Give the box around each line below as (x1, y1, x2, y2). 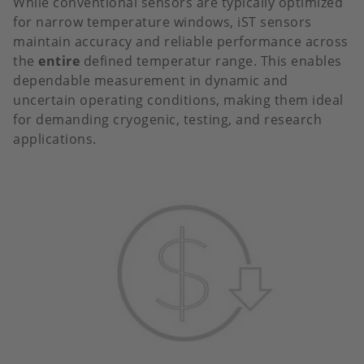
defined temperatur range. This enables (83, 52, 342, 71)
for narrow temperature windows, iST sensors (13, 13, 312, 32)
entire (38, 52, 84, 71)
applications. (13, 130, 97, 149)
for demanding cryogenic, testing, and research (13, 110, 322, 129)
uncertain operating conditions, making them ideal (13, 91, 344, 110)
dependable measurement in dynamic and (13, 71, 288, 90)
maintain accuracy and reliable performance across (13, 32, 349, 51)
